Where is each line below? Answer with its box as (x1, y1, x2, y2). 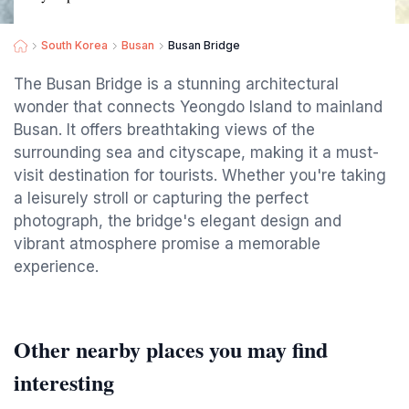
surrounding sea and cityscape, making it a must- (14, 143, 379, 162)
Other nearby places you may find (14, 333, 328, 365)
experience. (14, 257, 99, 276)
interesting (14, 366, 114, 398)
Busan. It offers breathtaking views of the (14, 121, 315, 139)
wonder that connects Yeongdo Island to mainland (14, 98, 383, 116)
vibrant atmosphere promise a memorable (14, 235, 320, 253)
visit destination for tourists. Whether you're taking (14, 166, 386, 184)
